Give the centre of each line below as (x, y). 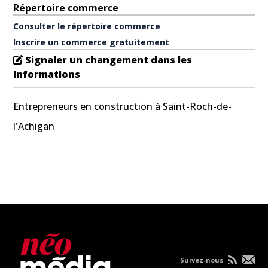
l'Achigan (34, 126)
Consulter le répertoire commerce (87, 26)
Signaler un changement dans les (109, 60)
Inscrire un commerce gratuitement (92, 42)
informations (47, 74)
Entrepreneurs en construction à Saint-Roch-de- (123, 106)
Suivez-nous (202, 260)
